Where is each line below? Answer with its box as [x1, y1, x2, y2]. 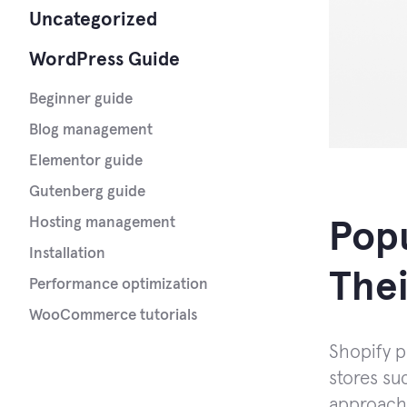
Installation [29, 245, 105, 262]
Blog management [29, 122, 153, 138]
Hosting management [29, 214, 175, 231]
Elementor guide [29, 153, 143, 169]
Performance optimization [29, 276, 208, 293]
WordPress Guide [29, 49, 180, 69]
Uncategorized [29, 9, 157, 29]
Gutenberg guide [29, 184, 145, 200]
